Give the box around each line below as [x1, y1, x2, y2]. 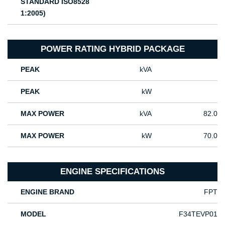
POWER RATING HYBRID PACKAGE [40, 44, 185, 54]
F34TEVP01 [179, 210, 218, 218]
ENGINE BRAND [21, 188, 75, 196]
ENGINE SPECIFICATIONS [60, 167, 165, 177]
